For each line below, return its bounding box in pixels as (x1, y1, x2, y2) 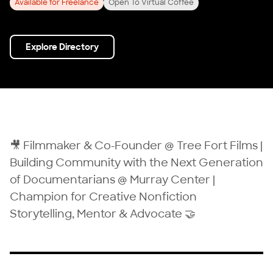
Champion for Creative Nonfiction (10, 190, 197, 205)
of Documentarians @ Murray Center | (10, 172, 215, 188)
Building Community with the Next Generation (10, 155, 263, 171)
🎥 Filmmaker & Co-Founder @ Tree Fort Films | (10, 138, 263, 154)
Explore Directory (26, 41, 99, 53)
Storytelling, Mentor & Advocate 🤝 (10, 207, 196, 222)
